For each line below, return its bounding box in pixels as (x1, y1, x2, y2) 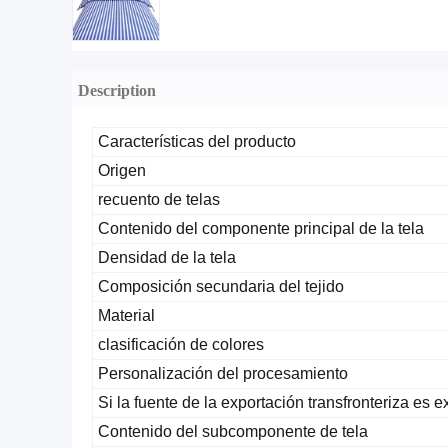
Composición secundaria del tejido (98, 278, 344, 295)
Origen (98, 162, 146, 179)
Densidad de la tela (98, 249, 236, 266)
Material (98, 307, 155, 324)
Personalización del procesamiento (98, 365, 348, 382)
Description (78, 81, 156, 97)
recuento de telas (98, 191, 220, 208)
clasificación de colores (98, 336, 264, 353)
